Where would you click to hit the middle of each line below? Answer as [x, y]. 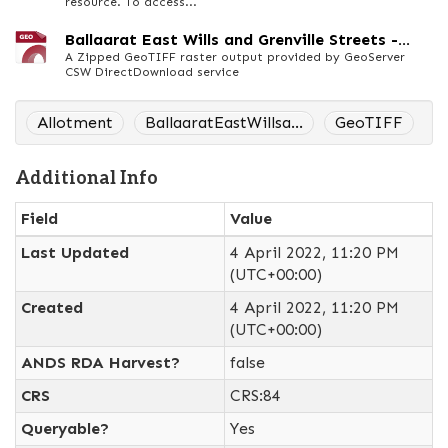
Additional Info [86, 178]
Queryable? [65, 428]
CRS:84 [255, 395]
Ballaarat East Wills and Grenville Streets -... [237, 39]
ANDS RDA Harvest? [100, 362]
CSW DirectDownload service [152, 72]
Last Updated [75, 252]
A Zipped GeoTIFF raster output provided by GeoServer [235, 57]
